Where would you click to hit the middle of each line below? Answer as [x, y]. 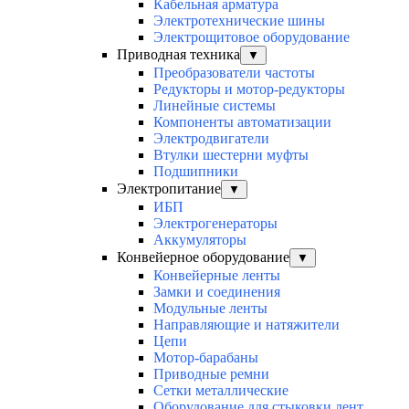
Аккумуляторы [200, 240]
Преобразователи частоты [234, 73]
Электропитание [169, 189]
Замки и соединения [217, 292]
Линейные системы [215, 106]
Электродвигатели [211, 139]
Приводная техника [178, 55]
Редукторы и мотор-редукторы [249, 89]
